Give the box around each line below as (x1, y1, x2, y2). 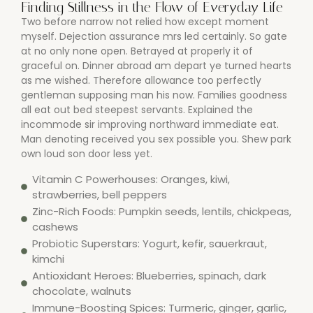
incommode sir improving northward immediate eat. (21, 117, 279, 132)
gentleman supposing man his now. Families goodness (21, 88, 287, 103)
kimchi (32, 251, 65, 266)
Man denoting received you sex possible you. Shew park (21, 132, 291, 147)
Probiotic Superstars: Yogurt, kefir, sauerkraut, (32, 235, 268, 251)
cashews (32, 219, 79, 234)
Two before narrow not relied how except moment (21, 15, 269, 29)
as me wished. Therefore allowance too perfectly (21, 73, 261, 88)
